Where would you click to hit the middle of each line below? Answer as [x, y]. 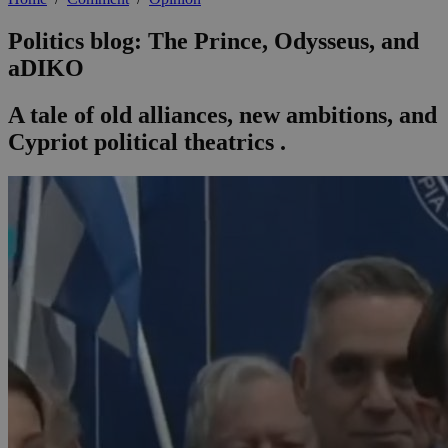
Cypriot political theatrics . [147, 142]
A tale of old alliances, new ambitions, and [222, 115]
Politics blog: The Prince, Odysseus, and [213, 41]
